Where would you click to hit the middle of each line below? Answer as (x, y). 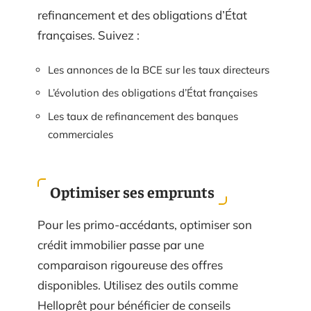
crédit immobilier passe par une (121, 245)
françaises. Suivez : (89, 35)
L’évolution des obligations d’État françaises (153, 93)
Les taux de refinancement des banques (143, 116)
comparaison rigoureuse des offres (130, 265)
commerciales (81, 134)
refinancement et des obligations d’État (142, 15)
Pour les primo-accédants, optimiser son (145, 225)
